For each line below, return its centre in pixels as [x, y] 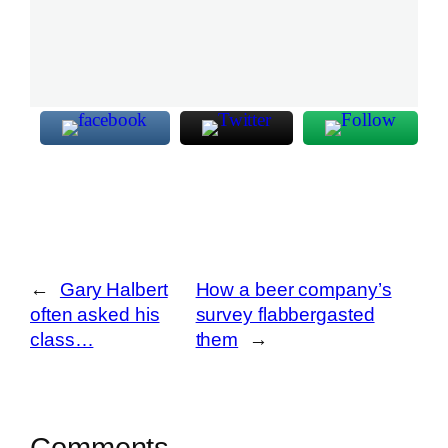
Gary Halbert [113, 289]
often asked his [95, 314]
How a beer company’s [293, 289]
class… [62, 339]
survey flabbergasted [285, 314]
